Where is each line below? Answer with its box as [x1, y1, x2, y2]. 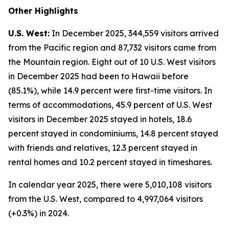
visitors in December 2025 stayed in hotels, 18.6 [8, 114, 192, 124]
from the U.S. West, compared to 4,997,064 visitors [8, 194, 203, 204]
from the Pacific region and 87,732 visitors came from [8, 42, 216, 53]
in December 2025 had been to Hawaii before [8, 71, 189, 81]
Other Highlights [8, 6, 78, 16]
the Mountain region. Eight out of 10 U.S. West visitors [8, 57, 216, 67]
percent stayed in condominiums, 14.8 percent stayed [8, 128, 218, 139]
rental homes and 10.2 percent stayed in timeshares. [8, 157, 212, 167]
